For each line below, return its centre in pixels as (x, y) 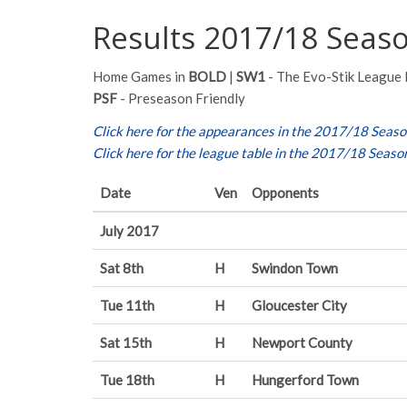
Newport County (302, 342)
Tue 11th (127, 305)
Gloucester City (299, 305)
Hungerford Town (305, 380)
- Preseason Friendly (181, 98)
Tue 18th (127, 380)
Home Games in (140, 76)
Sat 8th (122, 268)
